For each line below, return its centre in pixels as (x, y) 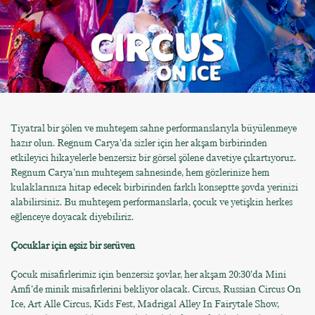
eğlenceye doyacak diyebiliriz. (73, 217)
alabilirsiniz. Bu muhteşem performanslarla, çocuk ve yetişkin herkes (152, 202)
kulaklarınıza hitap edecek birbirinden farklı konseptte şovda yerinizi (154, 187)
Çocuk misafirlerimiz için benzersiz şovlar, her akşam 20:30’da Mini (148, 274)
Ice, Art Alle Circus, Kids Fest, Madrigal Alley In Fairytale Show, (145, 304)
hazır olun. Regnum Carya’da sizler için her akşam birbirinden (139, 143)
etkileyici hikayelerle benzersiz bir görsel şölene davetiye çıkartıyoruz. (153, 157)
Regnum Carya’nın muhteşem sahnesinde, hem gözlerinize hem (140, 172)
